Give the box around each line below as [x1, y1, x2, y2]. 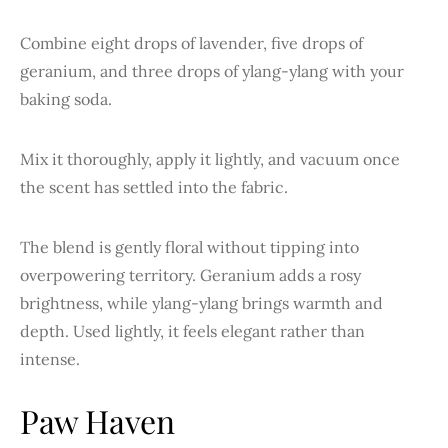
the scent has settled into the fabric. [20, 176, 288, 197]
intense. [20, 348, 80, 369]
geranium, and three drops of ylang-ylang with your [20, 60, 404, 81]
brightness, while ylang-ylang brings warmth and [20, 292, 383, 313]
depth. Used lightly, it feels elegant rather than [20, 320, 365, 341]
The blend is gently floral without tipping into [20, 236, 359, 257]
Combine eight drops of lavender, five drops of [20, 32, 363, 53]
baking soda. [20, 88, 112, 109]
